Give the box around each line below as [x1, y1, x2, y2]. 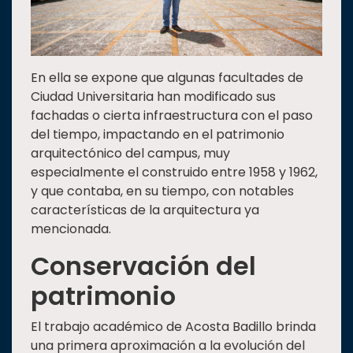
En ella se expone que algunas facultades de [31, 69, 303, 87]
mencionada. [31, 220, 111, 239]
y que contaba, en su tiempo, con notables [31, 182, 294, 201]
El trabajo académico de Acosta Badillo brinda [31, 318, 316, 336]
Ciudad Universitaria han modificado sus [31, 87, 276, 106]
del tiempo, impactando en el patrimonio [31, 125, 284, 144]
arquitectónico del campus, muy [31, 144, 230, 163]
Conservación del [31, 248, 256, 284]
